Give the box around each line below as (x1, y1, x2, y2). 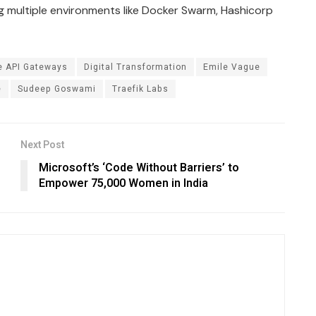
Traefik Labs (112, 83, 169, 96)
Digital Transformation (84, 61, 187, 74)
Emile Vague (203, 61, 260, 74)
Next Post (20, 138, 64, 153)
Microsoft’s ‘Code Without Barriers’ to (39, 159, 239, 177)
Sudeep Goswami (18, 83, 96, 96)
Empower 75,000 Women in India (39, 175, 208, 193)
